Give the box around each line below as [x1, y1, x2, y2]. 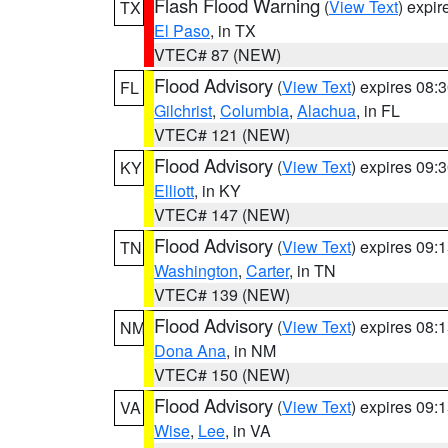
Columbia [220, 99, 289, 122]
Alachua [297, 99, 356, 122]
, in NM [226, 339, 276, 362]
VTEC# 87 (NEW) [154, 43, 281, 66]
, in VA [225, 419, 271, 442]
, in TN [289, 259, 336, 282]
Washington [154, 259, 238, 282]
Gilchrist [154, 99, 212, 122]
